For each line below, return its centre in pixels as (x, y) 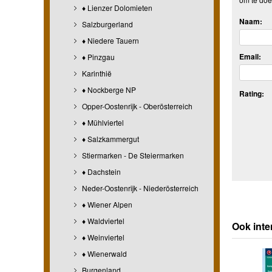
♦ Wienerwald (104, 253)
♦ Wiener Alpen (106, 204)
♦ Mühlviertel (102, 122)
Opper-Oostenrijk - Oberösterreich (136, 106)
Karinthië (96, 73)
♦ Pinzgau (97, 56)
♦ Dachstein (100, 171)
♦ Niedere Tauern (110, 40)
